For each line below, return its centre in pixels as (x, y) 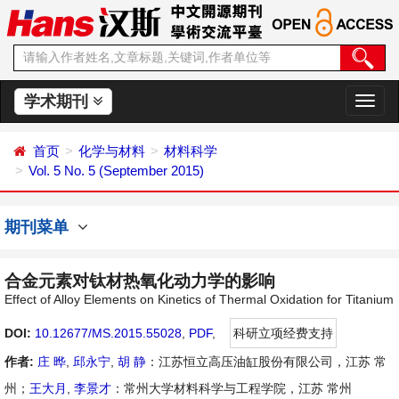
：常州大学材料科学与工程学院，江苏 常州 (232, 388)
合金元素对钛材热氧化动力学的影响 (140, 281)
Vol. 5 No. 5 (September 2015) (116, 171)
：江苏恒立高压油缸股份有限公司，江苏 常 (266, 362)
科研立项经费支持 (283, 333)
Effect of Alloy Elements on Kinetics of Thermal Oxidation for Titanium (199, 299)
